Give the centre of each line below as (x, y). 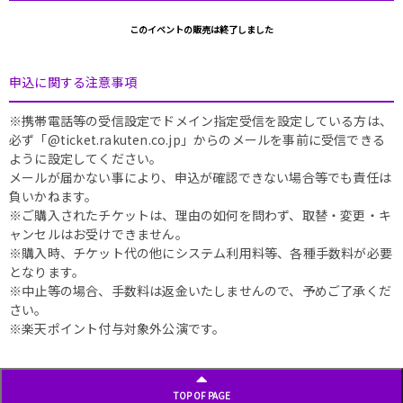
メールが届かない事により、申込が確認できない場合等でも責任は (200, 177)
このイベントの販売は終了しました (201, 29)
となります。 (47, 271)
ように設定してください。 (86, 158)
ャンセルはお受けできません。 (99, 233)
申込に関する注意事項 (73, 81)
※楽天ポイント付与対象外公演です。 (117, 328)
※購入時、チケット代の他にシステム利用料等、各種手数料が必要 (201, 252)
